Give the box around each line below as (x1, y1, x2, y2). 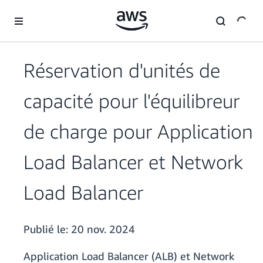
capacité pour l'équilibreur (23, 89, 240, 113)
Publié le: (23, 222, 71, 236)
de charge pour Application (23, 120, 253, 143)
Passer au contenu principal (5, 6, 105, 16)
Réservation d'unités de (23, 59, 220, 82)
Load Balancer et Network (23, 150, 243, 174)
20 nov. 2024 (71, 222, 135, 236)
